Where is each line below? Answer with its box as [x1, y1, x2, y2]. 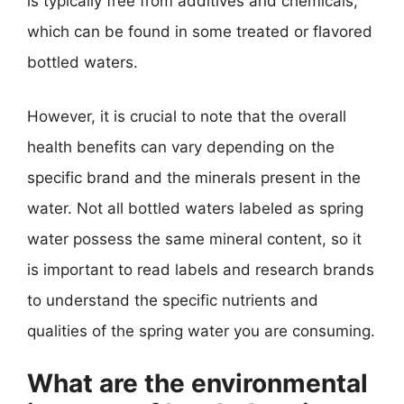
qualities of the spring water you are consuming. [27, 321, 375, 340]
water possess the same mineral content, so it [27, 229, 362, 248]
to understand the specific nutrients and [27, 290, 318, 309]
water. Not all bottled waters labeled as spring [27, 198, 363, 217]
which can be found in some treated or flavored [27, 23, 372, 41]
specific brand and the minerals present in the [27, 168, 361, 187]
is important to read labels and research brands [27, 260, 374, 279]
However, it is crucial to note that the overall [27, 106, 346, 125]
